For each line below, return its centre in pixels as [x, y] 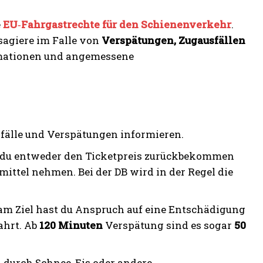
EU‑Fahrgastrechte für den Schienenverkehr [117, 24]
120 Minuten [71, 225]
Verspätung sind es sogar [168, 225]
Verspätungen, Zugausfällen [173, 40]
